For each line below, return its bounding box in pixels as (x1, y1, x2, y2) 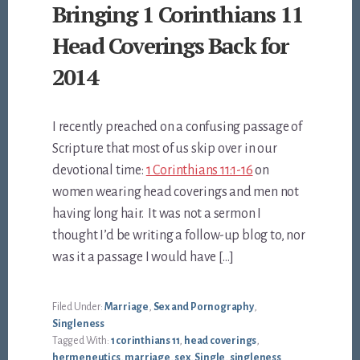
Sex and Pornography (153, 301, 254, 313)
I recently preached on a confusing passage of (52, 120, 303, 135)
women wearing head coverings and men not (52, 185, 300, 200)
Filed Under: (52, 301, 104, 313)
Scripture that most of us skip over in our (52, 141, 277, 157)
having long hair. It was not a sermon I (52, 207, 262, 222)
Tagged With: (52, 335, 111, 347)
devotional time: (52, 163, 146, 178)
